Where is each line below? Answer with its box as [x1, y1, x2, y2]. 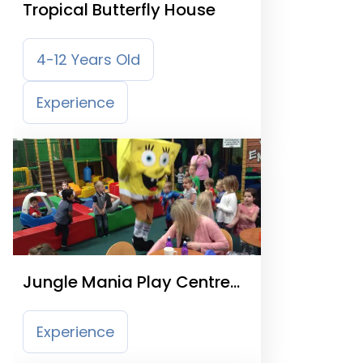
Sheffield [23, 295, 92, 318]
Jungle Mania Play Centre [23, 271, 230, 293]
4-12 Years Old [36, 49, 140, 70]
